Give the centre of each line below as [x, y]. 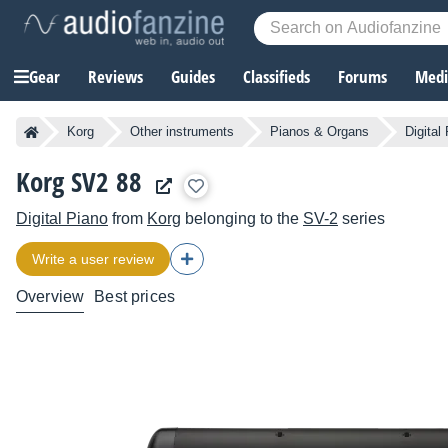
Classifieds [276, 77]
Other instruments [182, 132]
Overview [50, 297]
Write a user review [93, 259]
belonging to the [242, 219]
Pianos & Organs [319, 132]
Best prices [135, 297]
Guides [193, 77]
